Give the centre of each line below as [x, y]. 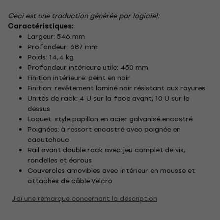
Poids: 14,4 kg [51, 57]
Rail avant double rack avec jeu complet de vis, [106, 150]
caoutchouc [48, 139]
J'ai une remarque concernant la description [84, 198]
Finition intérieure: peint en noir [79, 78]
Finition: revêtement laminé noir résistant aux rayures [116, 88]
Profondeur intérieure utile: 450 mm [88, 67]
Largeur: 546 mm [56, 36]
